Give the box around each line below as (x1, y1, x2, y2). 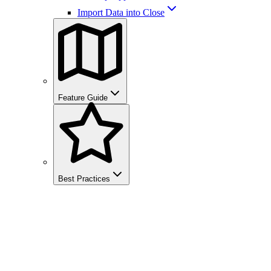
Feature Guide (58, 93, 108, 102)
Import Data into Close (77, 7, 165, 18)
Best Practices (58, 174, 110, 183)
